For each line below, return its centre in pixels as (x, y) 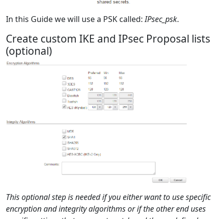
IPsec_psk (161, 19)
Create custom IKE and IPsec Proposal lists (108, 39)
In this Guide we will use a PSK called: (75, 19)
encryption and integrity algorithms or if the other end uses (106, 209)
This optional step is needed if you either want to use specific (108, 197)
